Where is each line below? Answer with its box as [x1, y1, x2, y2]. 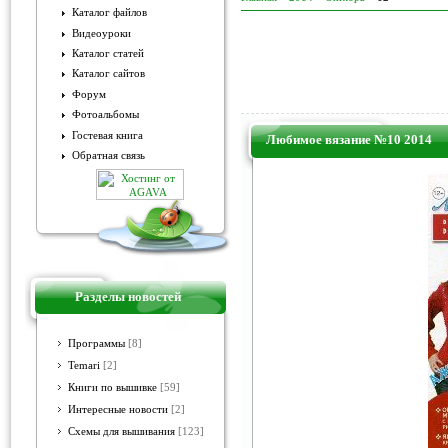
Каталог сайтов [72, 68, 145, 80]
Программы [68, 338, 125, 349]
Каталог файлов [72, 7, 147, 19]
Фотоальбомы [72, 109, 139, 121]
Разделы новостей [75, 289, 181, 304]
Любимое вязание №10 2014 [266, 132, 432, 147]
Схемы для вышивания [68, 426, 175, 437]
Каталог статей [72, 47, 144, 59]
